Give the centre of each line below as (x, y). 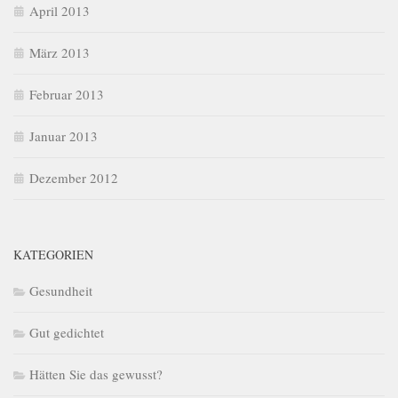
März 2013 (60, 53)
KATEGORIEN (53, 255)
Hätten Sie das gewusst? (96, 374)
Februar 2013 (67, 95)
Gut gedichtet (67, 333)
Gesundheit (61, 291)
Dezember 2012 (74, 178)
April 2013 (60, 11)
